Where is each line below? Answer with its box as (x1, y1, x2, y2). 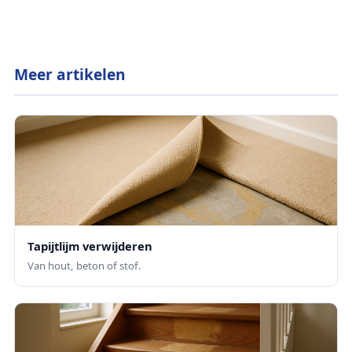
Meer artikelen (14, 63, 126, 85)
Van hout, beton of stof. (27, 258, 141, 273)
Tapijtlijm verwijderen (27, 238, 152, 255)
